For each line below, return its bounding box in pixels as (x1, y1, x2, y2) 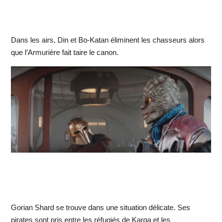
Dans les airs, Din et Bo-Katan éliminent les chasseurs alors (10, 36, 205, 45)
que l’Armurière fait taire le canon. (10, 48, 118, 57)
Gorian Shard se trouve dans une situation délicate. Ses (10, 203, 190, 212)
